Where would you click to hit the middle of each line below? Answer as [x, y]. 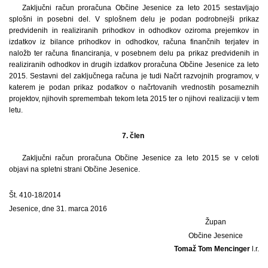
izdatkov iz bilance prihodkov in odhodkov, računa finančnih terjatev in [134, 42]
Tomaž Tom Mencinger [212, 249]
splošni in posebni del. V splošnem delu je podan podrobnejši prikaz [134, 19]
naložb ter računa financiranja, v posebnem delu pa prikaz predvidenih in [134, 53]
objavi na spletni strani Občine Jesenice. [74, 169]
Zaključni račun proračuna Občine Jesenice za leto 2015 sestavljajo [140, 7]
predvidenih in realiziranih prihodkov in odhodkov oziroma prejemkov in [134, 30]
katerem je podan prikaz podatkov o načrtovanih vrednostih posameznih [134, 87]
